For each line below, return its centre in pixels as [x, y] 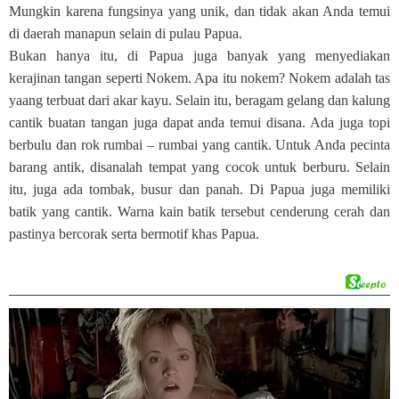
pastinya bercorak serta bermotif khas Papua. [134, 234]
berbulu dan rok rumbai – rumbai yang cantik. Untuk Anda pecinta [199, 145]
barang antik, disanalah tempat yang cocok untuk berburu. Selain [199, 167]
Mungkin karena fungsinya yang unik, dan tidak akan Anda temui [199, 11]
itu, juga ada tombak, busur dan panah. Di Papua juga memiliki [199, 189]
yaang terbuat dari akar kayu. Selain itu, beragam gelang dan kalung [199, 100]
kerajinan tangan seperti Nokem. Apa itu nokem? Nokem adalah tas [199, 78]
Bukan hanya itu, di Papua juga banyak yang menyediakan [199, 56]
